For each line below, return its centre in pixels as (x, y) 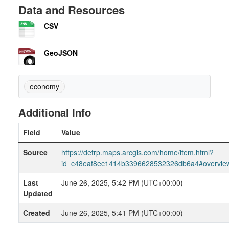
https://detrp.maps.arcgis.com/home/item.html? (138, 152)
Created (37, 213)
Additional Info (55, 112)
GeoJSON (61, 53)
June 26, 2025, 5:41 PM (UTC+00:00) (122, 213)
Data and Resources (72, 10)
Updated (38, 193)
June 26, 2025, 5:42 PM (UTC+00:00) (122, 182)
